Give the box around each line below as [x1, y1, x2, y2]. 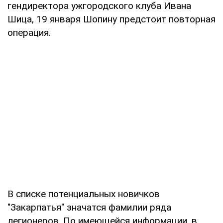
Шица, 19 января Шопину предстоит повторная [7, 13, 216, 25]
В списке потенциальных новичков [7, 188, 160, 200]
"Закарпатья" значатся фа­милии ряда [7, 201, 171, 213]
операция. [7, 26, 51, 38]
